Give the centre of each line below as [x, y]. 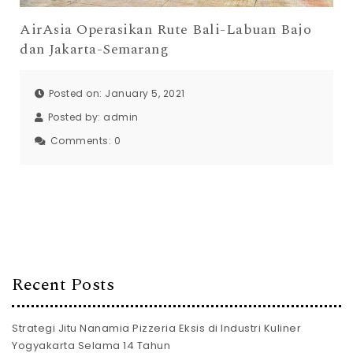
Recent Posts [63, 284]
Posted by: [75, 117]
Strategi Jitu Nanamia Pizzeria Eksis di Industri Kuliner [156, 329]
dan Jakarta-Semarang [94, 50]
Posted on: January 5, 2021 [117, 93]
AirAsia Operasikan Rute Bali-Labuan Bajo [165, 30]
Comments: [82, 140]
